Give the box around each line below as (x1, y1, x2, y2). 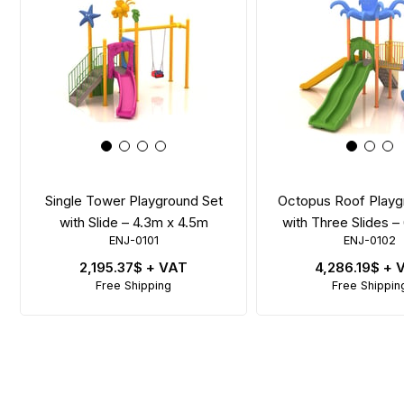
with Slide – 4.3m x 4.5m (59, 213, 208, 231)
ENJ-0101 (108, 233, 159, 247)
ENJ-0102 (344, 233, 396, 247)
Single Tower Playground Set (44, 191, 223, 209)
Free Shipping (96, 278, 171, 292)
